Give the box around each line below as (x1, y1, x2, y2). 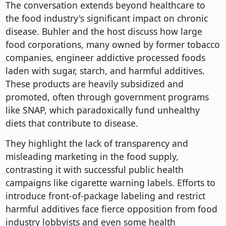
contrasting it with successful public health (5, 163, 184, 176)
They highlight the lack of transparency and (5, 137, 188, 150)
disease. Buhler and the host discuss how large (5, 25, 202, 38)
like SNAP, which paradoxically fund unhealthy (5, 104, 200, 117)
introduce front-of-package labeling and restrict (5, 190, 205, 202)
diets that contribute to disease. (5, 117, 138, 130)
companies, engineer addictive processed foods (5, 51, 205, 64)
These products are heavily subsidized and (5, 78, 184, 90)
